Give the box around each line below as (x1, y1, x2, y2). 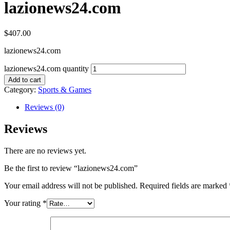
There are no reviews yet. (4, 146, 86, 155)
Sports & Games (38, 85, 91, 94)
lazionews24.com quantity (4, 64, 89, 73)
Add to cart (8, 75, 41, 84)
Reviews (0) (25, 102, 64, 111)
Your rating (4, 198, 43, 207)
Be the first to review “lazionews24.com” (4, 163, 138, 172)
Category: (4, 85, 38, 94)
